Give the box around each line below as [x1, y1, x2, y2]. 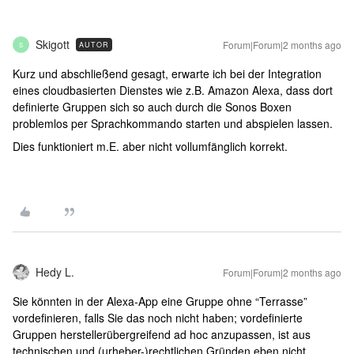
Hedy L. [36, 264, 74, 280]
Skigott [36, 36, 70, 52]
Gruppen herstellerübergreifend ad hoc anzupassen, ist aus [13, 326, 311, 342]
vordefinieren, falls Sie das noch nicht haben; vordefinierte [13, 310, 303, 326]
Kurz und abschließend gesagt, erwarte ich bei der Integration [13, 66, 322, 81]
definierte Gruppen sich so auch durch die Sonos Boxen [13, 99, 292, 115]
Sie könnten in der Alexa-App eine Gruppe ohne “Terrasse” [13, 293, 307, 309]
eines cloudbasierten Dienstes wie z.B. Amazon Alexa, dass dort [13, 82, 333, 98]
